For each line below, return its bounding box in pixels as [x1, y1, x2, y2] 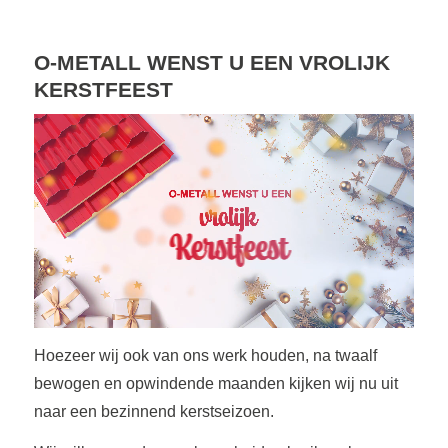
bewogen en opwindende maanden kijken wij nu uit [33, 374, 398, 392]
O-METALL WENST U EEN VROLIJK [33, 50, 390, 74]
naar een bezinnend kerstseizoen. [33, 402, 274, 420]
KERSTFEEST [33, 77, 173, 101]
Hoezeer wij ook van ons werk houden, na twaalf [33, 346, 377, 364]
